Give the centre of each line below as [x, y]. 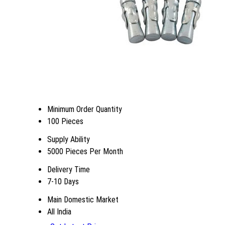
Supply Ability [69, 139]
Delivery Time [69, 169]
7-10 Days [63, 181]
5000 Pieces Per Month [85, 151]
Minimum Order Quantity [85, 109]
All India [59, 211]
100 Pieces [65, 121]
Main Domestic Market [83, 199]
